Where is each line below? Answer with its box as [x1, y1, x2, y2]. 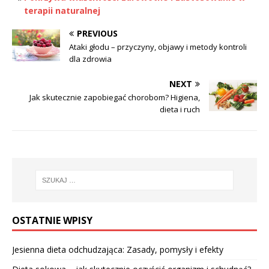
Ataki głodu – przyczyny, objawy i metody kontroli [69, 41, 247, 52]
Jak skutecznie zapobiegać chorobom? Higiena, [29, 91, 200, 103]
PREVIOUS [77, 27, 118, 39]
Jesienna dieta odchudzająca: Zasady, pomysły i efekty [12, 244, 223, 256]
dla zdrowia [69, 53, 112, 64]
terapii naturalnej [24, 4, 100, 16]
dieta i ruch [160, 103, 200, 115]
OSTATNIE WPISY [12, 214, 92, 228]
